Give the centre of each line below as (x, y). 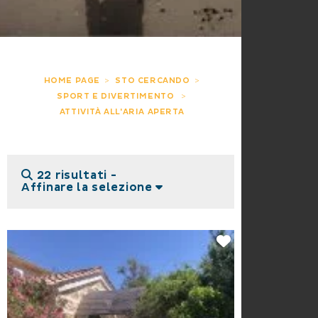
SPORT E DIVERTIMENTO (117, 97)
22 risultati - (77, 175)
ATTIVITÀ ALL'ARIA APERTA (122, 112)
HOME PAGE (72, 81)
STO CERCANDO (153, 81)
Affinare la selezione (89, 187)
